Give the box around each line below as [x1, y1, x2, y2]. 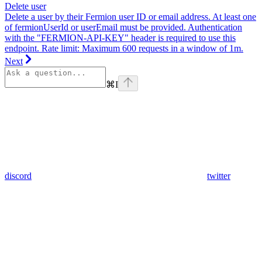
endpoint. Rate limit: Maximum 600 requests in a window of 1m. [5, 43, 243, 53]
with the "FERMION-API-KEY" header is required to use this [5, 32, 236, 43]
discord [5, 170, 32, 181]
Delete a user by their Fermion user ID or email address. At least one [5, 11, 256, 22]
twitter [207, 170, 230, 181]
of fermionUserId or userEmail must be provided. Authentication [5, 22, 242, 32]
